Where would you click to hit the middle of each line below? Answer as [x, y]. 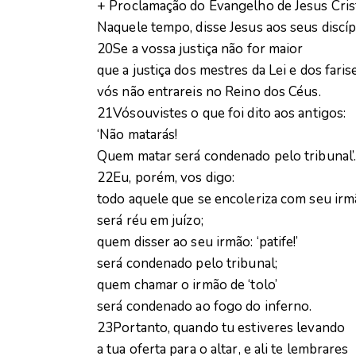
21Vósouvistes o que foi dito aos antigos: [222, 114]
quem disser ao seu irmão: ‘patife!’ [198, 242]
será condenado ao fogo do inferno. [205, 307]
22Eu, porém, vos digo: [166, 178]
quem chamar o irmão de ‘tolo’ [187, 285]
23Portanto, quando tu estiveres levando [221, 328]
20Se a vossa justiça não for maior [200, 49]
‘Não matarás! [137, 135]
